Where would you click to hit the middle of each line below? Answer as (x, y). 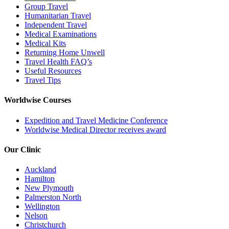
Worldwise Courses (38, 100)
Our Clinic (22, 150)
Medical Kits (45, 43)
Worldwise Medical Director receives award (95, 129)
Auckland (40, 170)
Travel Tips (43, 80)
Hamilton (40, 179)
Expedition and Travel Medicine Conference (96, 120)
